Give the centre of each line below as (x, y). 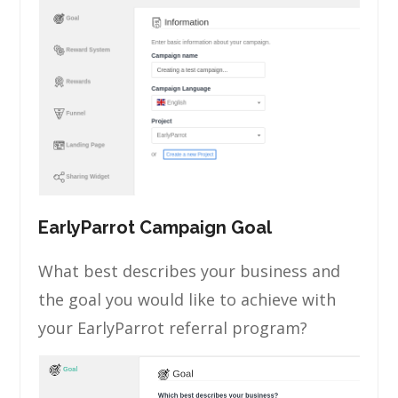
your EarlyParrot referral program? (173, 328)
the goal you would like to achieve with (187, 299)
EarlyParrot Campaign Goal (155, 227)
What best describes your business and (190, 271)
